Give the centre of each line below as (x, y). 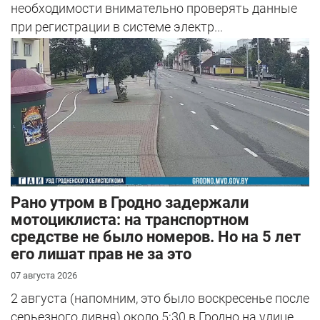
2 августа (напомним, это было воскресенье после (160, 298)
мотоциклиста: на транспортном (130, 219)
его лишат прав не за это (101, 254)
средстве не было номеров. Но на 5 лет (156, 236)
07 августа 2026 (44, 275)
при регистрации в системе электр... (117, 27)
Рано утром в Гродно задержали (130, 202)
